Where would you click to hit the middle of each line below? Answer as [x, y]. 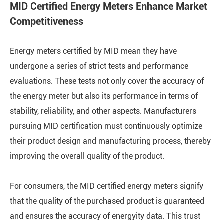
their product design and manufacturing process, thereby [110, 141]
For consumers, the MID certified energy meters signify [107, 186]
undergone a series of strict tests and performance [99, 66]
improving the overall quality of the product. [87, 156]
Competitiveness [47, 21]
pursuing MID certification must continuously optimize [106, 126]
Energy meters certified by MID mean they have [93, 51]
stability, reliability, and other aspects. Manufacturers [103, 111]
